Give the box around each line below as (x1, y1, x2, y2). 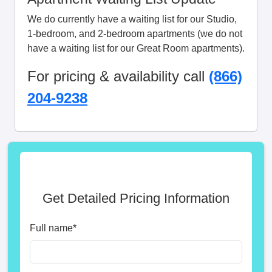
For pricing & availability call (27, 68, 209, 84)
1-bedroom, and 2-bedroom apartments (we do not (27, 29, 242, 39)
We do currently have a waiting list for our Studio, (27, 14, 237, 24)
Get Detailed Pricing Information (42, 191, 229, 206)
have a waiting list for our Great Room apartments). (27, 43, 245, 53)
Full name (30, 223, 73, 233)
